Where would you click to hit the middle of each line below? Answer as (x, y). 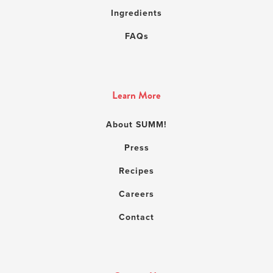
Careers (136, 194)
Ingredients (136, 13)
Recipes (136, 171)
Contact (136, 218)
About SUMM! (136, 125)
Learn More (136, 96)
